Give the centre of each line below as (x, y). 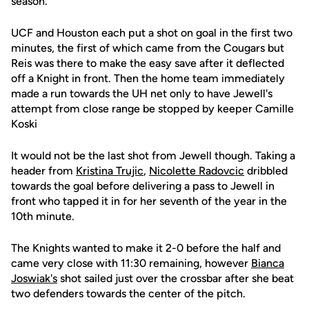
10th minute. (43, 216)
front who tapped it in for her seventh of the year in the (149, 201)
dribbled (266, 171)
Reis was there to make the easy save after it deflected (148, 63)
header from (43, 171)
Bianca (268, 263)
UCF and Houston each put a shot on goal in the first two (152, 33)
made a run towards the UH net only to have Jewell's (142, 93)
